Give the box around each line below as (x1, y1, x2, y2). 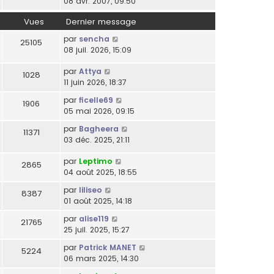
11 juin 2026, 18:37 (64, 77, 127, 87)
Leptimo (79, 155, 113, 166)
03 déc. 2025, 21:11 (64, 135, 130, 145)
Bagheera (79, 124, 119, 134)
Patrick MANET (79, 242, 136, 253)
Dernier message (66, 16, 136, 28)
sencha (79, 34, 109, 45)
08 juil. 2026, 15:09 (64, 45, 131, 56)
